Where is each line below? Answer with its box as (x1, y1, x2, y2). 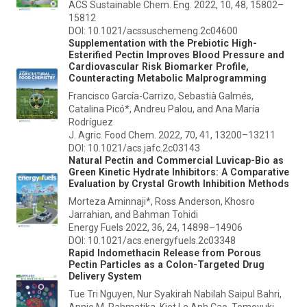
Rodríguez (69, 116, 113, 127)
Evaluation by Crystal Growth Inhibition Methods (69, 177, 289, 189)
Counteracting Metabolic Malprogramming (69, 72, 267, 84)
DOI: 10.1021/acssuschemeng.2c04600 (69, 25, 238, 36)
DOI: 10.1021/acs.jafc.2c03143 (69, 142, 200, 153)
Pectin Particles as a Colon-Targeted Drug (69, 258, 265, 270)
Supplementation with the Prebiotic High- (69, 37, 257, 49)
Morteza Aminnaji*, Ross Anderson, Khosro (69, 195, 255, 207)
